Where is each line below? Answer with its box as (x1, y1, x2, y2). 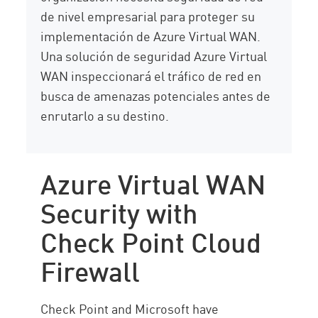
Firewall (40, 250, 141, 289)
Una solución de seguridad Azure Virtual (40, 46, 268, 65)
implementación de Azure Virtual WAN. (40, 26, 261, 45)
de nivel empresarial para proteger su (40, 6, 256, 26)
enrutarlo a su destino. (40, 106, 170, 125)
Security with (40, 192, 199, 231)
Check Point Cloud (40, 221, 262, 260)
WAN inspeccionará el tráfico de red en (40, 66, 262, 85)
